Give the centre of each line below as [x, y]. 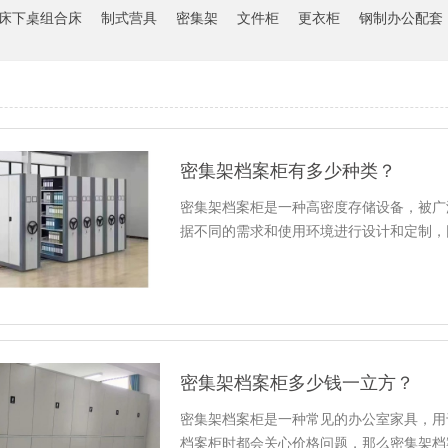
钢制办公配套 [401, 18]
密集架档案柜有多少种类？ [287, 171]
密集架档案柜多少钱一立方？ [296, 383]
